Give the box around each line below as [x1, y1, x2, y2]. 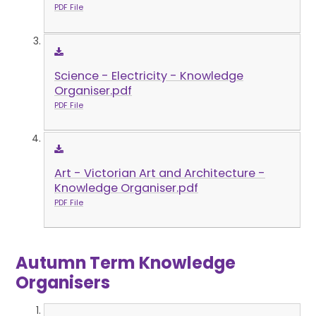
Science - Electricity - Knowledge [54, 67, 243, 84]
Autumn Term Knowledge [16, 251, 236, 275]
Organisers [16, 271, 111, 295]
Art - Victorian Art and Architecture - [54, 164, 265, 181]
